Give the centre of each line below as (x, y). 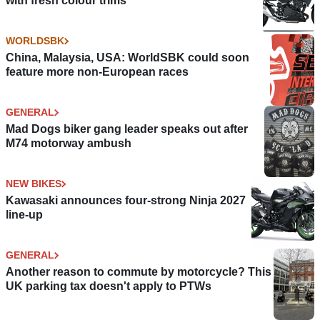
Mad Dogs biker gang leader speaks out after (127, 129)
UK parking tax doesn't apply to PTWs (109, 286)
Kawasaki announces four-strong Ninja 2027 (126, 201)
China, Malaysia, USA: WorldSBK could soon (127, 58)
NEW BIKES (34, 184)
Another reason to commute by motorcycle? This (139, 272)
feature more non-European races (97, 72)
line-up (24, 215)
